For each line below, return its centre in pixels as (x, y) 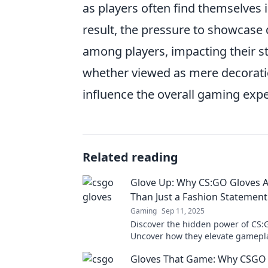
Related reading (130, 157)
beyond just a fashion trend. (187, 248)
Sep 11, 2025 (183, 211)
